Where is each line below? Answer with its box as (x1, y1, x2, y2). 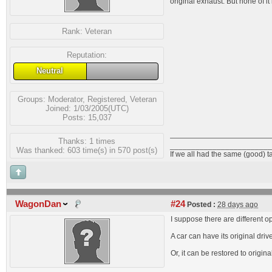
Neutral (36, 66, 64, 75)
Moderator (47, 94, 83, 104)
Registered (87, 94, 125, 104)
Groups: (17, 94, 48, 104)
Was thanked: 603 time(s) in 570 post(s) (16, 145, 157, 155)
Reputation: (67, 50, 107, 59)
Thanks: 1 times (58, 136, 115, 146)
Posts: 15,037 (62, 112, 112, 122)
